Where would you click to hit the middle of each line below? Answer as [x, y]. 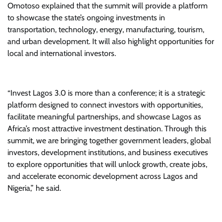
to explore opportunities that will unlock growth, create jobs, [107, 164]
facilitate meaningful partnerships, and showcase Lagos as [104, 117]
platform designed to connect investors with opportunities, [105, 105]
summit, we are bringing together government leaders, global [109, 140]
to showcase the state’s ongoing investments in [86, 18]
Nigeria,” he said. [34, 188]
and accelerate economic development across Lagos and [103, 176]
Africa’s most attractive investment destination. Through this [107, 129]
